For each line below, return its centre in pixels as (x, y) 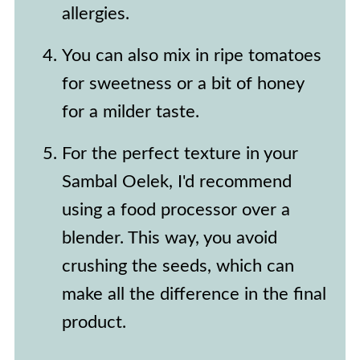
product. (94, 322)
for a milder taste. (130, 112)
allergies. (95, 14)
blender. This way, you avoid (169, 238)
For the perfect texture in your (180, 153)
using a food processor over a (176, 210)
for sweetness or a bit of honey (182, 84)
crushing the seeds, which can (178, 266)
